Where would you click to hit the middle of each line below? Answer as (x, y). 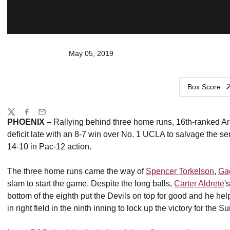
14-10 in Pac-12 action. (50, 146)
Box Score (204, 87)
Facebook (38, 116)
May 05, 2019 (91, 53)
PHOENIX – (30, 122)
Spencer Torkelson (180, 171)
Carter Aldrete (199, 183)
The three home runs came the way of (76, 171)
